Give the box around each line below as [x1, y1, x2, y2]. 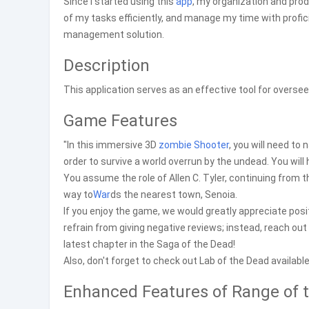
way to [63, 189, 93, 200]
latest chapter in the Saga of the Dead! [63, 239, 235, 250]
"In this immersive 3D [63, 139, 159, 150]
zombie [159, 139, 192, 150]
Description [63, 56, 150, 75]
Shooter [194, 139, 229, 150]
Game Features [63, 111, 177, 130]
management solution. [63, 29, 164, 40]
